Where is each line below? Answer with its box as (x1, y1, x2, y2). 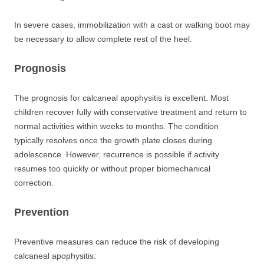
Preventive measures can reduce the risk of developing (14, 237, 219, 246)
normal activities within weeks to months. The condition (14, 121, 219, 131)
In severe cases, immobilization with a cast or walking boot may (14, 20, 250, 29)
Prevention (14, 206, 69, 218)
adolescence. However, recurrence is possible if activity (14, 150, 219, 159)
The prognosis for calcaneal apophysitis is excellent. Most (14, 93, 229, 103)
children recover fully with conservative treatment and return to (14, 107, 247, 117)
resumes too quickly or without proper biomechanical (14, 164, 210, 173)
